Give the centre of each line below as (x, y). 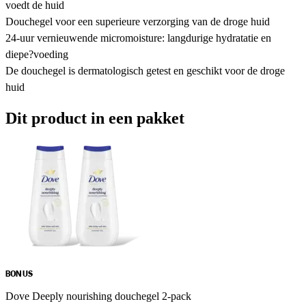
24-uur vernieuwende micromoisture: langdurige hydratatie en (138, 38)
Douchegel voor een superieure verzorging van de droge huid (138, 21)
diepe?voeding (37, 54)
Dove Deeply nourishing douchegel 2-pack (98, 296)
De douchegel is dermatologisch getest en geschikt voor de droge (145, 70)
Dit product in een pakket (95, 118)
